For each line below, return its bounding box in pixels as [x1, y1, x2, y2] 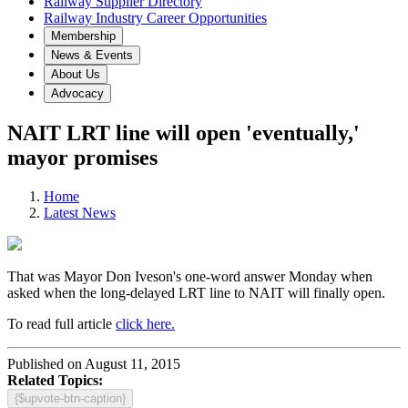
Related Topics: [7, 372, 103, 388]
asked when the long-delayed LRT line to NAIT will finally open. [7, 284, 385, 301]
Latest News [44, 204, 116, 220]
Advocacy [51, 87, 104, 100]
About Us [51, 67, 100, 81]
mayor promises [7, 145, 158, 169]
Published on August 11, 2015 [7, 355, 180, 372]
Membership [51, 29, 116, 43]
